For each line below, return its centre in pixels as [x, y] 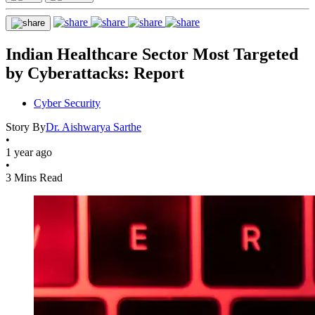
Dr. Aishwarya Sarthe [94, 127]
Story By [26, 127]
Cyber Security [67, 103]
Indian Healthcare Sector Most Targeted [152, 54]
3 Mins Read [34, 177]
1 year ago [29, 152]
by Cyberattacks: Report [95, 73]
